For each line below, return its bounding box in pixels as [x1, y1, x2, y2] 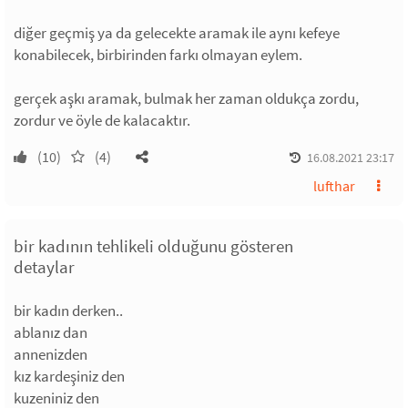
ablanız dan [14, 322, 87, 343]
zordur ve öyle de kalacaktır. [14, 110, 190, 131]
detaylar [14, 256, 75, 279]
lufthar [313, 177, 355, 196]
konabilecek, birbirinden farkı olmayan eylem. [14, 45, 302, 66]
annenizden [14, 344, 87, 365]
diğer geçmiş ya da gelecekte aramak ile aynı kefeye [14, 23, 340, 44]
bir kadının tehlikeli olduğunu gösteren [14, 235, 293, 258]
